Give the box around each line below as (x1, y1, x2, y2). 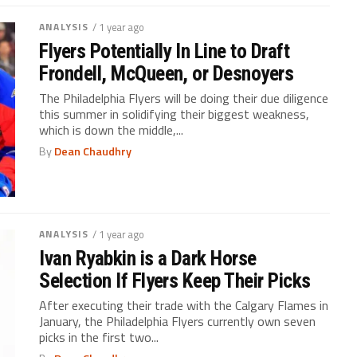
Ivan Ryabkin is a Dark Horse (39, 245, 257, 270)
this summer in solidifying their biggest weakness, (39, 104, 310, 124)
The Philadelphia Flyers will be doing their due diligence (39, 88, 329, 108)
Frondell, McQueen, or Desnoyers (39, 61, 294, 85)
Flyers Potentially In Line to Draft (39, 38, 290, 63)
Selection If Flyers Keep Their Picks (39, 268, 311, 292)
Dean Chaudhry (54, 142, 132, 160)
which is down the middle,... (39, 120, 184, 139)
